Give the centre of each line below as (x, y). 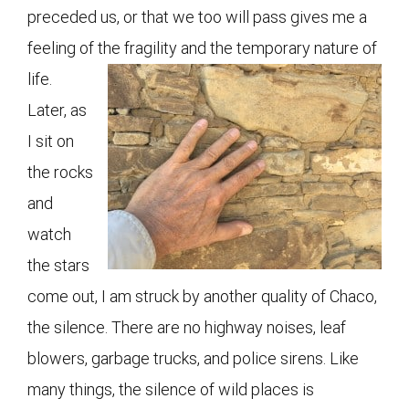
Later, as (57, 110)
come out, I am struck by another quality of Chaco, (202, 296)
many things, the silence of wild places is (171, 389)
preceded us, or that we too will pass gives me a (197, 16)
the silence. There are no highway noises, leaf (187, 327)
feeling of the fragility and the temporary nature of (202, 47)
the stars (58, 265)
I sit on (51, 141)
